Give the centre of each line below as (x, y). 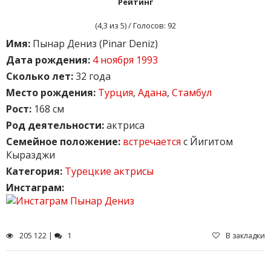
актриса (124, 125)
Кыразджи (31, 155)
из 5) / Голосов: (138, 25)
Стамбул (192, 92)
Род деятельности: (55, 125)
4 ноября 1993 (125, 60)
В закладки (245, 236)
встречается (152, 141)
